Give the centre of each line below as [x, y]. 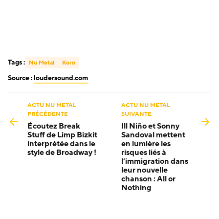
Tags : [16, 63]
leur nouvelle [144, 170]
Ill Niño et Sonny [150, 126]
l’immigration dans [155, 162]
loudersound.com [61, 78]
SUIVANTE [136, 114]
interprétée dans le [61, 144]
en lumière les [146, 144]
